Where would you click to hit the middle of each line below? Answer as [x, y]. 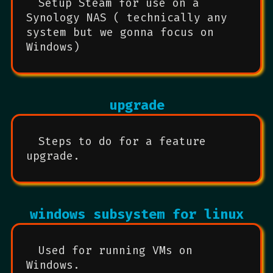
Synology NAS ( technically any [127, 18]
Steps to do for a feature [122, 141]
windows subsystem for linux [136, 214]
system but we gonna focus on [120, 32]
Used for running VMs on [115, 250]
